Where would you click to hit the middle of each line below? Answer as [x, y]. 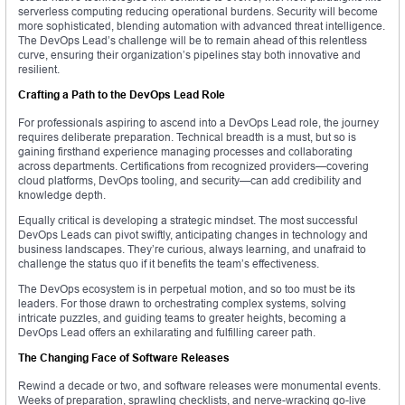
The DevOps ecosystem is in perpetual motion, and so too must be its [187, 289]
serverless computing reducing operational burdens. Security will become [198, 12]
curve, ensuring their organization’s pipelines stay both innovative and [189, 55]
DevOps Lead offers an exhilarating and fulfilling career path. [167, 333]
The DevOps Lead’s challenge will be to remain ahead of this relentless [193, 41]
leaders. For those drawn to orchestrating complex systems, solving [182, 304]
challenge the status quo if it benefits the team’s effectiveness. [169, 264]
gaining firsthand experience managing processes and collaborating [185, 152]
